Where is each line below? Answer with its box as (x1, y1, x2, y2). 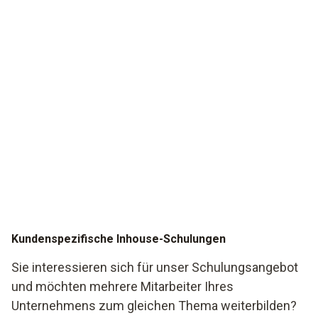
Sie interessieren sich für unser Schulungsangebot (11, 260, 298, 275)
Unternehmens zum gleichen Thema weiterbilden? (11, 298, 297, 313)
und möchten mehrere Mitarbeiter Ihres (11, 279, 234, 294)
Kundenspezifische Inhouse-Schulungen (11, 232, 226, 246)
